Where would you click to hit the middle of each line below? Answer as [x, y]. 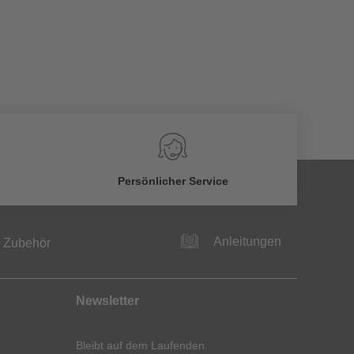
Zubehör [26, 243]
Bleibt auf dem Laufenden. [142, 346]
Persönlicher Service [173, 181]
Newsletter [107, 301]
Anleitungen [247, 242]
